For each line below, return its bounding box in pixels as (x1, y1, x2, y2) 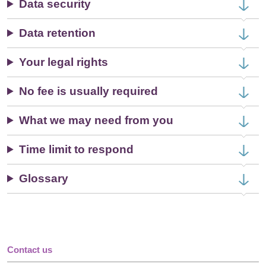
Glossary (19, 172, 69, 185)
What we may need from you (19, 114, 174, 126)
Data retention (19, 27, 96, 39)
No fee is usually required (19, 85, 159, 97)
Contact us (7, 245, 52, 255)
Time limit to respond (19, 143, 134, 156)
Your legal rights (19, 56, 109, 68)
